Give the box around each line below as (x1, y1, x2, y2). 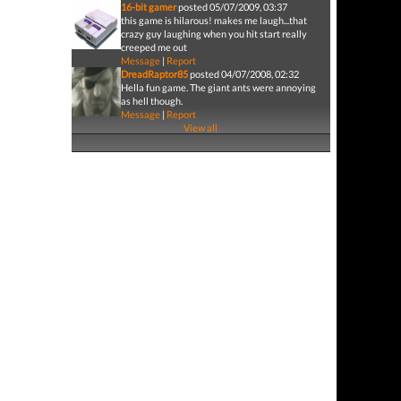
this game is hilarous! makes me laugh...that (120, 14, 307, 26)
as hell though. (120, 95, 183, 107)
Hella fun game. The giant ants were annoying (120, 81, 316, 93)
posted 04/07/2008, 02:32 (189, 68, 299, 80)
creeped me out (120, 41, 187, 53)
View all (183, 122, 218, 133)
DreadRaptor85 (120, 68, 188, 80)
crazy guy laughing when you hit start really (120, 28, 307, 39)
